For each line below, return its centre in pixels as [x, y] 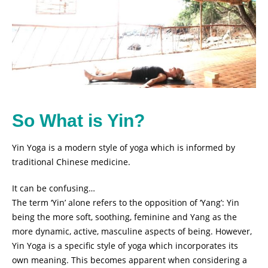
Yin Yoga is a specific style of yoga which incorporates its [125, 246]
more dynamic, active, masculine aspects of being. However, [132, 232]
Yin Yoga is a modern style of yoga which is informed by [124, 148]
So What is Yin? [78, 121]
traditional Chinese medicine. [71, 162]
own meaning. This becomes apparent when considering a [130, 260]
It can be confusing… [54, 188]
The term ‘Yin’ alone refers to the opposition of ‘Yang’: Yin [126, 203]
